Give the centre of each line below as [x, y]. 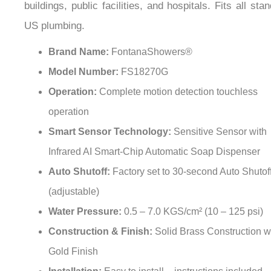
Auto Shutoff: [80, 158]
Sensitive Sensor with [220, 119]
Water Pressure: [86, 198]
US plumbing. [54, 13]
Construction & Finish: [102, 218]
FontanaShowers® [152, 39]
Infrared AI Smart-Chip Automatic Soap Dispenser [154, 139]
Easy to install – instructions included [183, 258]
